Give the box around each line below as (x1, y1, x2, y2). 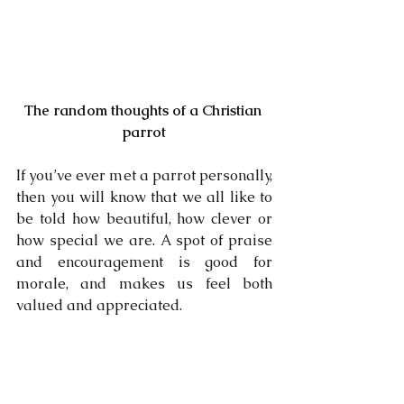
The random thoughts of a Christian (23, 101, 265, 120)
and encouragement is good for (16, 252, 272, 271)
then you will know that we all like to (16, 188, 272, 207)
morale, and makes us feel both (16, 274, 272, 293)
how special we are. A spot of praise (16, 231, 272, 250)
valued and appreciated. (16, 296, 186, 315)
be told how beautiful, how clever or (16, 209, 272, 228)
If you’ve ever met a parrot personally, (16, 166, 272, 185)
